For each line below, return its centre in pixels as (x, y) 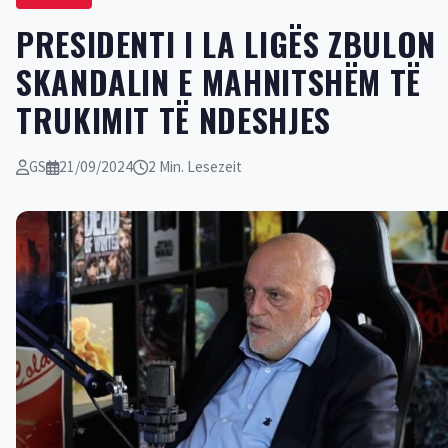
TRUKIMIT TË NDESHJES (173, 119)
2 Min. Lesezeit (195, 166)
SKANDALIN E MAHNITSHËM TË (219, 81)
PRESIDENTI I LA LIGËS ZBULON (226, 43)
